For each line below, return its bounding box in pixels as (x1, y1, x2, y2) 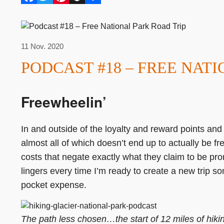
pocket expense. (21, 179, 86, 190)
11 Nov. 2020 (21, 41, 63, 50)
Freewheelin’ (21, 91, 106, 112)
